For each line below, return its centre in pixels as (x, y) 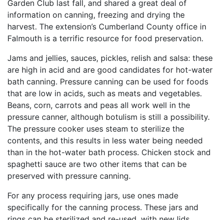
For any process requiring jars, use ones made (93, 195)
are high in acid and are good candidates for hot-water (110, 70)
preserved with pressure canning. (69, 176)
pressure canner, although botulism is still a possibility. (109, 117)
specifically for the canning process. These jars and (103, 207)
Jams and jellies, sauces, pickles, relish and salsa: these (110, 58)
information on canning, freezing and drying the (96, 15)
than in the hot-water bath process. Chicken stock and (109, 152)
